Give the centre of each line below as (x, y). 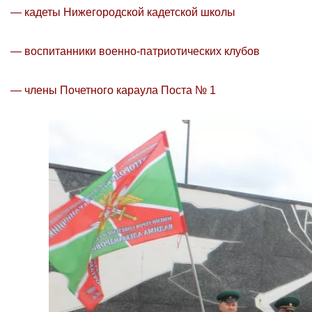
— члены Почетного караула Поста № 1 (113, 90)
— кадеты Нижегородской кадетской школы (123, 12)
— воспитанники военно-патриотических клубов (135, 51)
